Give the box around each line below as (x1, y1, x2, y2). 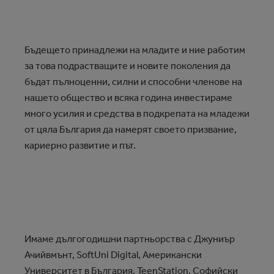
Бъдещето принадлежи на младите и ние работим (24, 44, 245, 56)
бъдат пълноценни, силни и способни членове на (24, 76, 242, 88)
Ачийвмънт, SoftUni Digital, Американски (24, 249, 202, 261)
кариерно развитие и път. (24, 139, 138, 152)
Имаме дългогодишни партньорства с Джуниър (24, 233, 235, 245)
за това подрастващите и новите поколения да (24, 60, 231, 72)
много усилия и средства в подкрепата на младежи (24, 108, 250, 120)
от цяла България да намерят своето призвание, (24, 124, 237, 136)
